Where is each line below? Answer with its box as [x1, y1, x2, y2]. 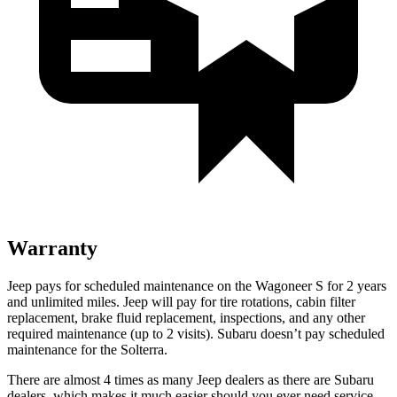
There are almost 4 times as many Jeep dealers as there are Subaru [7, 371, 374, 387]
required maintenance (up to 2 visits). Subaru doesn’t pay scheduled [7, 325, 385, 341]
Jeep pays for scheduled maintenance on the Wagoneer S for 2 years [7, 277, 386, 293]
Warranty [7, 236, 97, 260]
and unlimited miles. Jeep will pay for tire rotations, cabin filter [7, 293, 355, 309]
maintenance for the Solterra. [7, 341, 167, 357]
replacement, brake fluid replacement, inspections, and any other [7, 309, 365, 325]
